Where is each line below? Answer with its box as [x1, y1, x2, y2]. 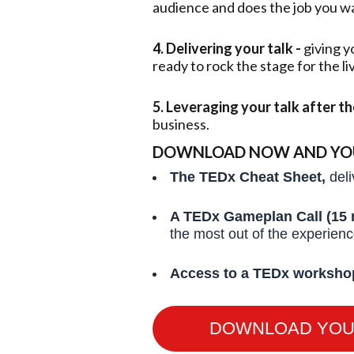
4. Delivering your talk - [152, 40, 303, 58]
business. [152, 115, 209, 134]
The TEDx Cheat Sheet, [169, 169, 330, 186]
